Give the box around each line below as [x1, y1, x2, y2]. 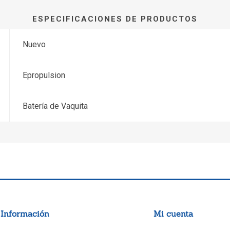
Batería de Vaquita [23, 101, 88, 111]
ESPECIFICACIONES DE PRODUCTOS [32, 14, 198, 24]
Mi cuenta [153, 208, 193, 219]
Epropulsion [23, 70, 66, 80]
